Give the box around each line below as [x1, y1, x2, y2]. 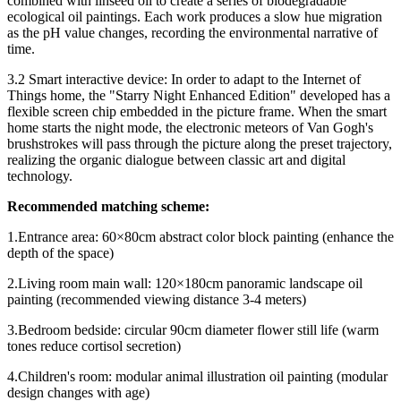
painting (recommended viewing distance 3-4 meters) [7, 291, 306, 307]
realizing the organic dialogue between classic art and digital [7, 151, 346, 167]
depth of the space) [7, 244, 114, 260]
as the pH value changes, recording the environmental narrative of [7, 24, 378, 40]
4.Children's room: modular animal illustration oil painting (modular [7, 368, 388, 384]
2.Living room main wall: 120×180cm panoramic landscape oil [7, 275, 363, 291]
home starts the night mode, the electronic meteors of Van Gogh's [7, 119, 373, 135]
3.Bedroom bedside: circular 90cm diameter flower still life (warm [7, 321, 379, 337]
